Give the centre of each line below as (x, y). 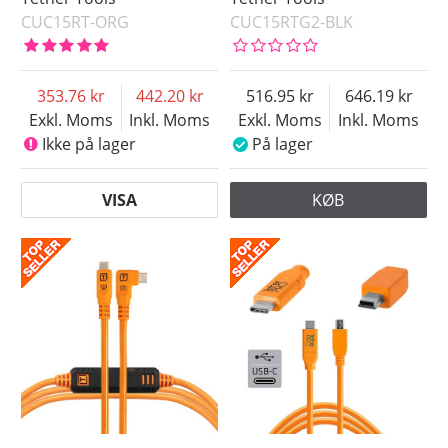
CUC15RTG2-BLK (292, 21)
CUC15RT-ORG (75, 21)
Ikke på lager (88, 143)
